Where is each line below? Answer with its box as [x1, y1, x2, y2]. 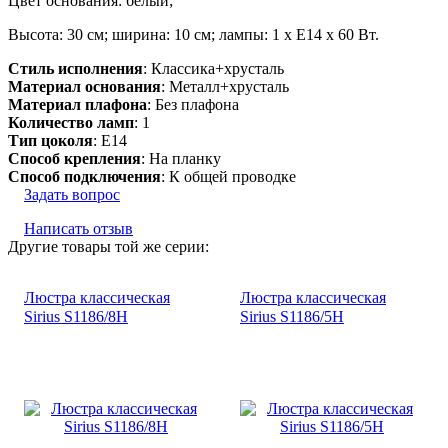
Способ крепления [8, 149, 141, 167]
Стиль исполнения [8, 59, 143, 77]
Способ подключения [8, 167, 161, 185]
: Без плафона [147, 95, 239, 113]
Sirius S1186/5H [240, 307, 344, 325]
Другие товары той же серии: [8, 237, 209, 255]
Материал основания [8, 77, 161, 95]
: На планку [141, 149, 221, 167]
